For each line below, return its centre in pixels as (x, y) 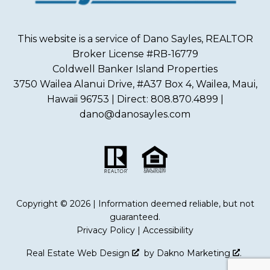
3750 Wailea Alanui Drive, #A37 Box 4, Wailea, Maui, (135, 84)
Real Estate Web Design (79, 253)
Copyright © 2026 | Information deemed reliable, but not (135, 203)
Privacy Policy (106, 230)
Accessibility (168, 230)
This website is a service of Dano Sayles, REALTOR (135, 39)
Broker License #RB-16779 (135, 54)
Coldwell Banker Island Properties (135, 69)
